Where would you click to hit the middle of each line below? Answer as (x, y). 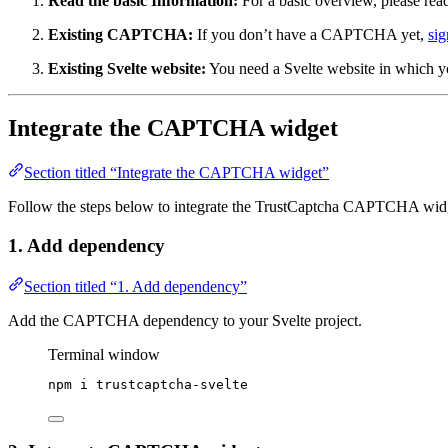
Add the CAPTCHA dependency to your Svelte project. (185, 320)
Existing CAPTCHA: (120, 34)
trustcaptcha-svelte (172, 384)
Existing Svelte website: (127, 68)
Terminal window (104, 354)
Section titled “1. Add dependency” (135, 286)
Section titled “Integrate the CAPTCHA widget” (176, 173)
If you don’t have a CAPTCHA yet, (310, 34)
